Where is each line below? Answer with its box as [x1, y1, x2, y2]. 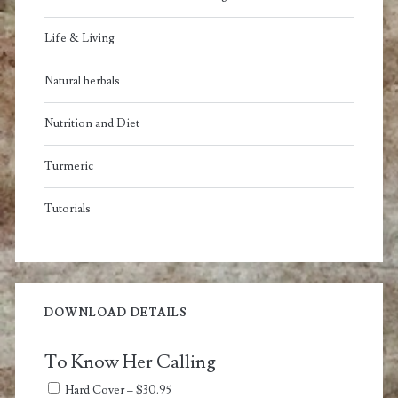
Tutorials [44, 202, 91, 217]
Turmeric [44, 159, 93, 174]
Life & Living [44, 31, 115, 46]
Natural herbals [44, 74, 120, 89]
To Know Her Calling [44, 350, 216, 375]
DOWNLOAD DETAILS [44, 306, 188, 321]
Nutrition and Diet [44, 116, 139, 131]
